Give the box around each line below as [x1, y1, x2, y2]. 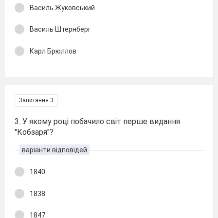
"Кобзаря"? [15, 127, 54, 137]
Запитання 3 [18, 97, 54, 104]
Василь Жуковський [30, 3, 95, 12]
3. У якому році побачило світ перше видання [15, 117, 180, 126]
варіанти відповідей [22, 146, 87, 154]
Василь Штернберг [30, 25, 91, 33]
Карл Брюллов [30, 47, 76, 55]
